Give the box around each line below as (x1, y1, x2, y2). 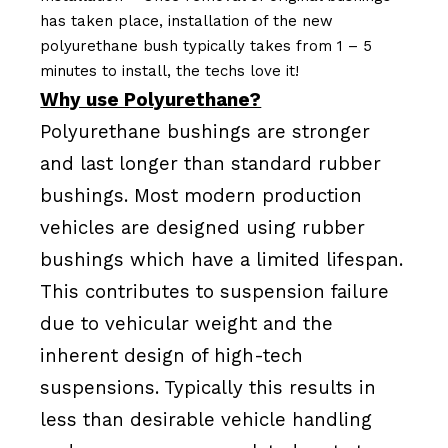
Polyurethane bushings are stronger (40, 121, 371, 144)
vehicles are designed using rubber (40, 217, 366, 240)
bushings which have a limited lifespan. (40, 249, 404, 272)
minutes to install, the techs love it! (40, 62, 300, 81)
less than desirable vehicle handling (40, 409, 373, 432)
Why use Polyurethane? (40, 89, 262, 112)
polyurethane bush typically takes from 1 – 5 (40, 37, 373, 56)
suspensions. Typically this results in (40, 377, 377, 400)
